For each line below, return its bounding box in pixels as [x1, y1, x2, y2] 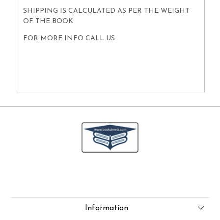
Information [84, 204, 128, 213]
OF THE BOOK [23, 18, 75, 26]
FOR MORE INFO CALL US [23, 35, 117, 43]
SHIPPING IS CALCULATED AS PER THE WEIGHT [23, 7, 190, 15]
